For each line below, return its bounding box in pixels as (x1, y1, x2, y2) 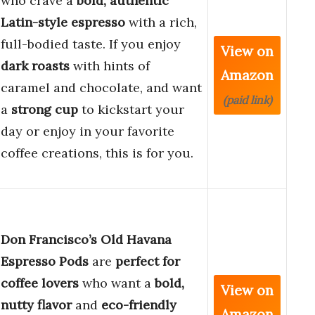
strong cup (11, 101, 78, 118)
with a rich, (125, 14, 197, 31)
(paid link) (222, 93, 272, 108)
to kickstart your (78, 101, 184, 118)
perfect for (115, 253, 180, 270)
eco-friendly (101, 297, 176, 314)
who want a (79, 275, 155, 292)
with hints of (70, 58, 150, 75)
